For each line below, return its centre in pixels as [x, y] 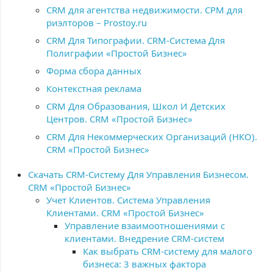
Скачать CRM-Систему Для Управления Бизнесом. [138, 174]
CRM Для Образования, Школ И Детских [136, 106]
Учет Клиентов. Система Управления [128, 200]
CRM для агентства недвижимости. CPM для [144, 10]
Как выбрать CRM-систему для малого [168, 251]
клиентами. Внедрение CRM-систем [144, 238]
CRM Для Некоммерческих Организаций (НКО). [152, 136]
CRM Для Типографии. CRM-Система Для [136, 40]
